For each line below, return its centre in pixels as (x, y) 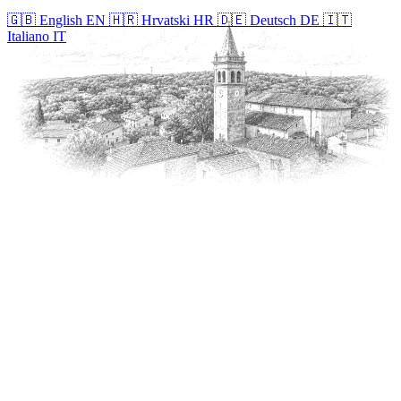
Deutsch (273, 20)
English (61, 20)
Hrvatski (166, 20)
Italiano (28, 36)
